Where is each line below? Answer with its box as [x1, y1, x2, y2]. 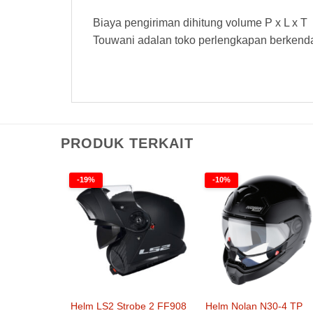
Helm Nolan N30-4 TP [205, 300, 303, 312]
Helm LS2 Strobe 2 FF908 [70, 300, 187, 312]
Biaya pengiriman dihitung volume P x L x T [93, 16, 307, 29]
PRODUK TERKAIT [61, 135, 194, 151]
